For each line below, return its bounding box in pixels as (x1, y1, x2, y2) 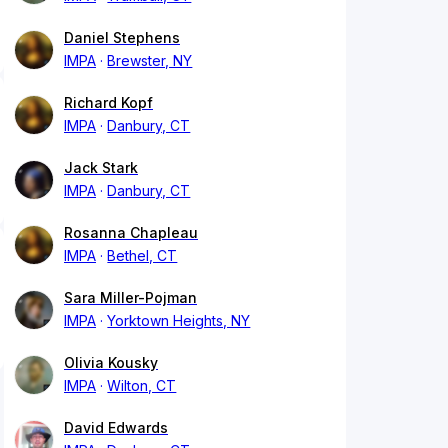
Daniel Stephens (64, 29, 180, 47)
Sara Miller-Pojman (64, 289, 197, 307)
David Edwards (64, 419, 168, 437)
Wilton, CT (107, 377, 177, 395)
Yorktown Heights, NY (107, 312, 251, 330)
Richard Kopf (64, 94, 153, 112)
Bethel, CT (107, 247, 178, 265)
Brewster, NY (107, 52, 193, 70)
